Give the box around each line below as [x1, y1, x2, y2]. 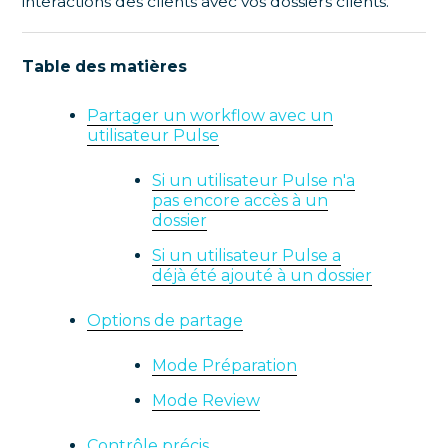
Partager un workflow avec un [87, 106, 334, 126]
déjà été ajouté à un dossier [152, 266, 373, 286]
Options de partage [87, 311, 244, 331]
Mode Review [152, 391, 261, 411]
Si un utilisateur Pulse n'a [152, 171, 356, 191]
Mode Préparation [152, 356, 298, 376]
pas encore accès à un [152, 191, 329, 211]
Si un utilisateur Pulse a [152, 246, 342, 266]
